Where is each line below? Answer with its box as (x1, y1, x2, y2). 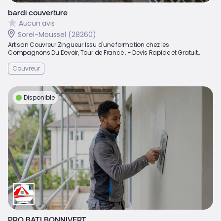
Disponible (24, 93, 55, 102)
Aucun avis (19, 18, 55, 29)
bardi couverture (8, 7, 68, 17)
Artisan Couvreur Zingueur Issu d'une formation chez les (8, 40, 169, 49)
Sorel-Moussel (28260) (18, 29, 96, 39)
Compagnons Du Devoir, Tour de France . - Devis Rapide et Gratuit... (8, 48, 202, 57)
